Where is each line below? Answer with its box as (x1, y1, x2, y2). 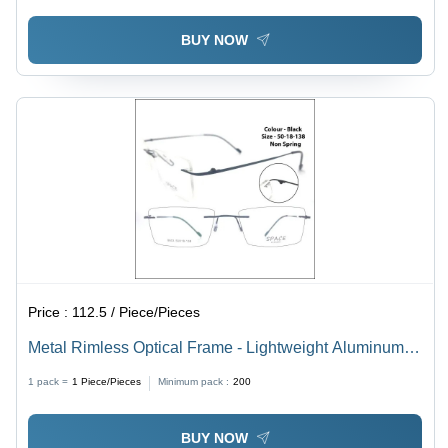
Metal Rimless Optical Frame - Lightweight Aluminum (28, 338, 405, 356)
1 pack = (28, 375, 69, 387)
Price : (28, 303, 73, 320)
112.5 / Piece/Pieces (72, 303, 201, 320)
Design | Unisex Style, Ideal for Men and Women (28, 362, 372, 380)
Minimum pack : (158, 375, 230, 387)
